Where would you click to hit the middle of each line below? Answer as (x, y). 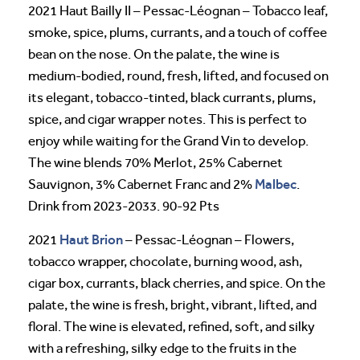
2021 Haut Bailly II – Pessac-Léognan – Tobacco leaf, (178, 11)
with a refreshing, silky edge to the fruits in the (162, 349)
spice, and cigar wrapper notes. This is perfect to (168, 120)
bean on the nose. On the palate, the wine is (154, 55)
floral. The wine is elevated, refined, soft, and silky (172, 327)
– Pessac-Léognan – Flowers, (209, 240)
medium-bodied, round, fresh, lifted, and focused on (178, 76)
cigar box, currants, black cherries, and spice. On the (177, 284)
